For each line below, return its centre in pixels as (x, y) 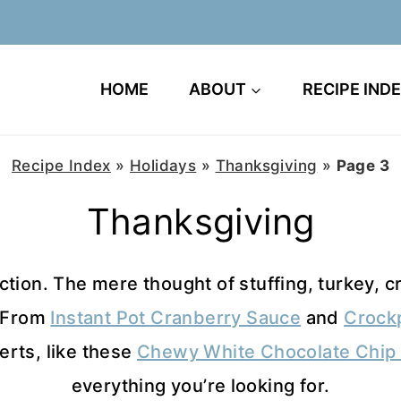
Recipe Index (61, 166)
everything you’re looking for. (200, 386)
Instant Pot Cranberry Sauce (176, 318)
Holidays (163, 166)
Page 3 (363, 166)
